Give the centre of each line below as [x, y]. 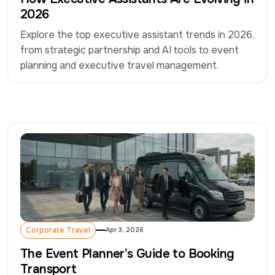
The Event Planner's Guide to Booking [127, 254]
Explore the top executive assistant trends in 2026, [137, 35]
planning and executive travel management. [119, 66]
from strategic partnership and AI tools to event [130, 50]
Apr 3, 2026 [125, 230]
